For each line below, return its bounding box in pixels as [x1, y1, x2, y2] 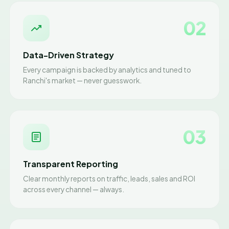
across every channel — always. [23, 185, 124, 194]
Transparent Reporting [23, 158, 118, 169]
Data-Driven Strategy [23, 50, 114, 60]
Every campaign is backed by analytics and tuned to [23, 65, 191, 74]
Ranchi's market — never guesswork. [23, 76, 142, 85]
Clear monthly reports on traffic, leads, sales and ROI [23, 174, 195, 183]
